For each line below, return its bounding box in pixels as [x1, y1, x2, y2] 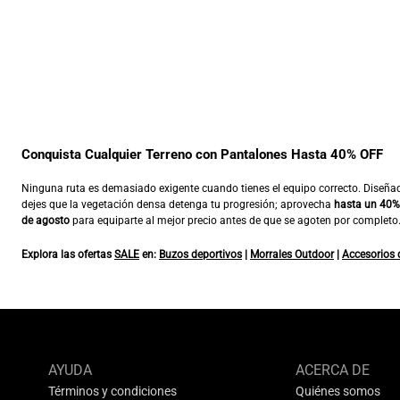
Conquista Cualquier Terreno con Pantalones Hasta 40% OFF [21, 146, 383, 162]
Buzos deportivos [159, 247, 242, 261]
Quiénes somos [296, 383, 381, 398]
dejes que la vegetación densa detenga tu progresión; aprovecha [21, 197, 334, 211]
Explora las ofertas [21, 247, 114, 261]
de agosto [21, 213, 70, 227]
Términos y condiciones [47, 383, 177, 398]
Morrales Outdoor [250, 247, 334, 261]
